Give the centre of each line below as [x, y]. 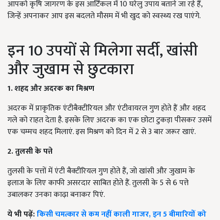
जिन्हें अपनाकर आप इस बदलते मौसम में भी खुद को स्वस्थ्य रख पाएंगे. [104, 16]
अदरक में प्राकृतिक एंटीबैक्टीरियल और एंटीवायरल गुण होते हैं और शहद [107, 109]
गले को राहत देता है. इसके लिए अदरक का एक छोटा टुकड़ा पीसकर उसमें [110, 120]
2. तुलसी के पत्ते [30, 152]
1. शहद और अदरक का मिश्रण [51, 89]
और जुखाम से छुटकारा [71, 70]
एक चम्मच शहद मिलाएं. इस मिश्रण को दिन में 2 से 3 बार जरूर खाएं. [102, 132]
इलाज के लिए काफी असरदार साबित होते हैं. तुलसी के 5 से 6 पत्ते [98, 183]
